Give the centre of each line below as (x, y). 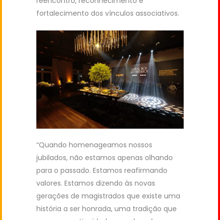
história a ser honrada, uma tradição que (107, 208)
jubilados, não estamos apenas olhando (105, 157)
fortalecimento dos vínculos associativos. (108, 13)
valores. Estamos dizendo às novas (96, 183)
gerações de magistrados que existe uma (108, 196)
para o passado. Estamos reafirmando (102, 170)
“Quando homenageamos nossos (94, 145)
